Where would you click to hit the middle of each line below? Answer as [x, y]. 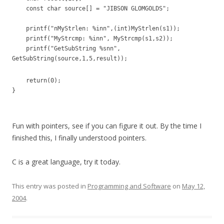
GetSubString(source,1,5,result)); [70, 58]
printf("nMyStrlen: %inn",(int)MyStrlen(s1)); [96, 28]
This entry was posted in [50, 186]
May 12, [193, 186]
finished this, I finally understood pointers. [79, 138]
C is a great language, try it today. [66, 162]
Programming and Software [129, 186]
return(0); [36, 80]
